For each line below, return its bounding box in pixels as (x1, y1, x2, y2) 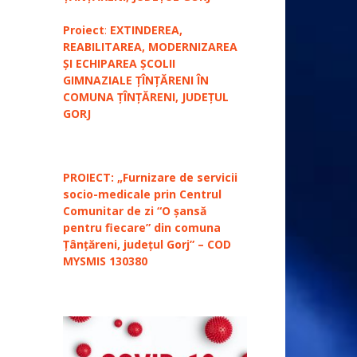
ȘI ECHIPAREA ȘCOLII (63, 56, 175, 72)
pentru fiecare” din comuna (63, 220, 221, 236)
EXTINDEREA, (110, 22, 182, 38)
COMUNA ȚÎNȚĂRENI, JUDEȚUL (63, 89, 229, 105)
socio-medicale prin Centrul (63, 186, 222, 202)
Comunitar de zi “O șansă (63, 203, 206, 219)
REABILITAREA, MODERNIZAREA (63, 39, 237, 55)
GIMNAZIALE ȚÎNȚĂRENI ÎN (63, 73, 209, 88)
